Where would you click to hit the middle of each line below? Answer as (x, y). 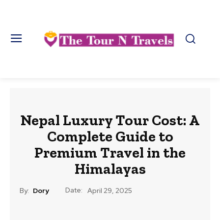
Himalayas (110, 169)
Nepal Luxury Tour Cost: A (110, 120)
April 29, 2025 (110, 191)
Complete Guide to (110, 136)
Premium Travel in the (110, 152)
